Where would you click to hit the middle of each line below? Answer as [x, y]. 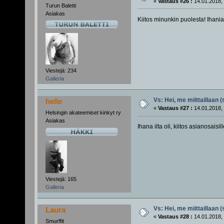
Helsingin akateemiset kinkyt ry [83, 113]
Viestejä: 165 [61, 179]
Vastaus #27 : [175, 108]
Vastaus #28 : [175, 217]
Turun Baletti [60, 5]
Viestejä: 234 [61, 71]
